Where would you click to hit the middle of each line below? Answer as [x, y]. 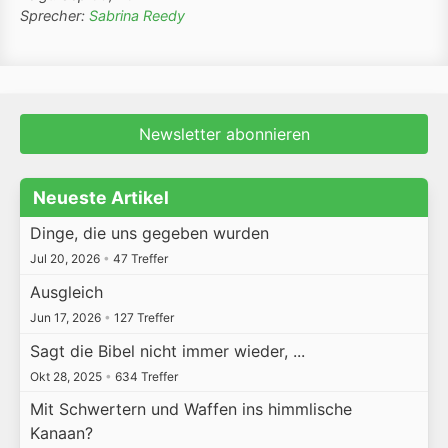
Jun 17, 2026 [66, 317]
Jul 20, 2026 [66, 259]
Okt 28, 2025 [67, 376]
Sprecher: [54, 15]
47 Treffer [138, 259]
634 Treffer [144, 376]
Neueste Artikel [101, 197]
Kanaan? [61, 433]
